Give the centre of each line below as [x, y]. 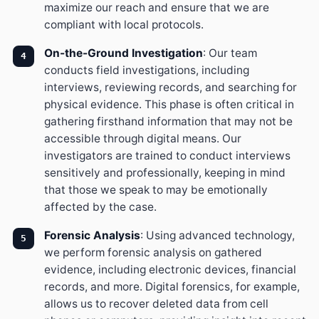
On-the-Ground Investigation [124, 53]
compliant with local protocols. [124, 25]
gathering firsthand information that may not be [168, 121]
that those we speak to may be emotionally [156, 190]
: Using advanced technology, [218, 235]
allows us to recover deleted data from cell [156, 304]
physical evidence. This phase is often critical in [169, 104]
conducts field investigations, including [147, 70]
